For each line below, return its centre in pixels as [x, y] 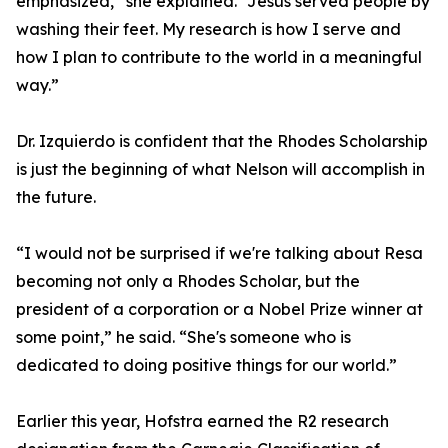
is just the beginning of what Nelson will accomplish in [220, 169]
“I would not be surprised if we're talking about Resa [219, 253]
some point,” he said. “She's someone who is [183, 337]
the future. [56, 197]
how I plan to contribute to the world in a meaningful [219, 57]
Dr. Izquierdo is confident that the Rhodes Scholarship [222, 141]
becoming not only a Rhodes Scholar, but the [188, 281]
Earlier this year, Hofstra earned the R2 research [202, 421]
